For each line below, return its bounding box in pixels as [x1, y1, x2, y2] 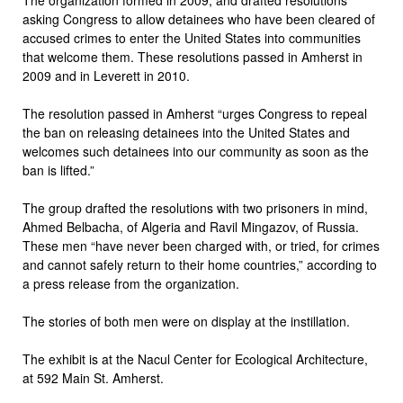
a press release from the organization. [22, 273, 239, 292]
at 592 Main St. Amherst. [22, 368, 164, 387]
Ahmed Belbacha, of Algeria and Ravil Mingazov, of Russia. [22, 217, 359, 236]
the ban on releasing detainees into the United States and [22, 122, 350, 141]
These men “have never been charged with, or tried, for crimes [22, 236, 380, 255]
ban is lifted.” [22, 160, 94, 179]
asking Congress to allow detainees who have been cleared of [22, 9, 375, 28]
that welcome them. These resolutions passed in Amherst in [22, 47, 363, 66]
